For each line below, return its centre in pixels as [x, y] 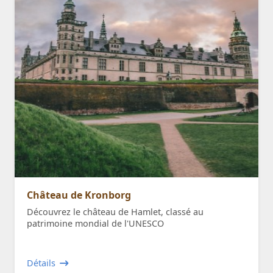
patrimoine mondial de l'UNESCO [95, 223]
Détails [41, 263]
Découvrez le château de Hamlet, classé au [115, 211]
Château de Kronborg [79, 195]
